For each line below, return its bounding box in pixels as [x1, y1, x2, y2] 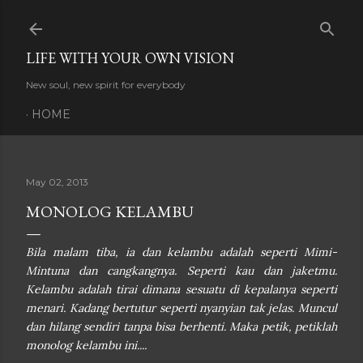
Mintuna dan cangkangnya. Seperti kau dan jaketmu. [26, 263, 337, 278]
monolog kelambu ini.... [26, 338, 147, 352]
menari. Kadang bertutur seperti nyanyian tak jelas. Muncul [26, 301, 337, 315]
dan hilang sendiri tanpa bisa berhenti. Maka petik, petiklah [26, 319, 337, 334]
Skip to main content [115, 10, 248, 31]
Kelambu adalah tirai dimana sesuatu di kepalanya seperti [26, 282, 337, 297]
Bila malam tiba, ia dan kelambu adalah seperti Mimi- [26, 245, 337, 259]
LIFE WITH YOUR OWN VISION [26, 49, 234, 67]
